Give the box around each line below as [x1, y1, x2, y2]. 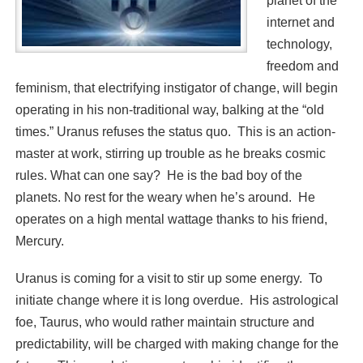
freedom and [266, 59, 339, 74]
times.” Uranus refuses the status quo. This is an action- [15, 125, 335, 139]
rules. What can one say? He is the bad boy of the [15, 169, 302, 183]
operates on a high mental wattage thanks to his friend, [15, 212, 327, 227]
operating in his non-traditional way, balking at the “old [15, 103, 324, 117]
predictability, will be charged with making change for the [15, 336, 339, 351]
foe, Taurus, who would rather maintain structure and [15, 314, 314, 329]
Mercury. [15, 234, 64, 249]
